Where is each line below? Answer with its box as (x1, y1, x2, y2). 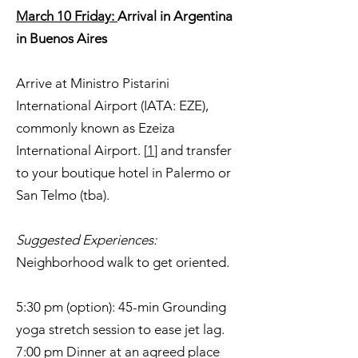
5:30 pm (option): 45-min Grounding (16, 299, 226, 315)
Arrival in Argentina (117, 8, 233, 24)
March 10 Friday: (16, 8, 117, 24)
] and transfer (154, 142, 232, 158)
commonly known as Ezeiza (16, 120, 175, 136)
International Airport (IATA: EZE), (16, 97, 209, 113)
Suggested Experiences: (16, 232, 157, 248)
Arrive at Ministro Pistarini (16, 75, 169, 91)
